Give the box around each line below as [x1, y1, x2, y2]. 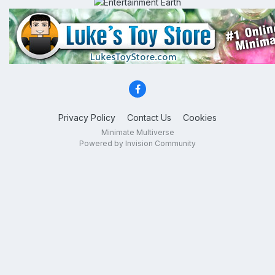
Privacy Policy [58, 112, 115, 123]
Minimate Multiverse [101, 128, 174, 137]
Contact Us [127, 112, 171, 123]
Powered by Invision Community [79, 139, 196, 149]
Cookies [183, 112, 217, 123]
